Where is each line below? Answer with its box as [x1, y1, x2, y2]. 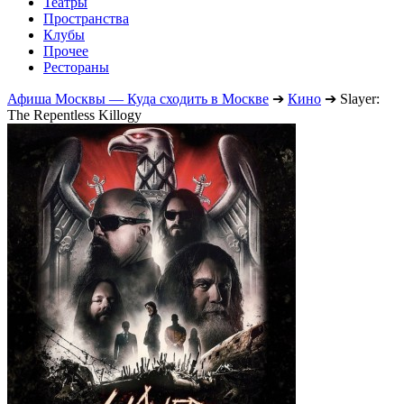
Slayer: [340, 90, 380, 106]
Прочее [43, 42, 88, 59]
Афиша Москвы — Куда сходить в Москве [7, 90, 269, 106]
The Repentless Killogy [7, 106, 142, 123]
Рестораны [43, 59, 109, 75]
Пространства [43, 10, 129, 26]
